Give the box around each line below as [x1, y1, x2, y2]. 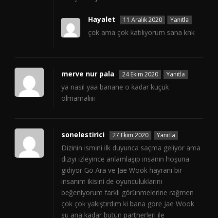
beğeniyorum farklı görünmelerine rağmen [61, 188, 194, 198]
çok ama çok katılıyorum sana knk [88, 28, 195, 37]
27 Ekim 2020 [112, 131, 148, 140]
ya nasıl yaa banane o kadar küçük [61, 82, 169, 92]
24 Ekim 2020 [122, 70, 158, 79]
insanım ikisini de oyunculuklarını [61, 177, 162, 186]
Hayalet [88, 15, 115, 24]
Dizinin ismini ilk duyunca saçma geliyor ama [61, 143, 200, 153]
